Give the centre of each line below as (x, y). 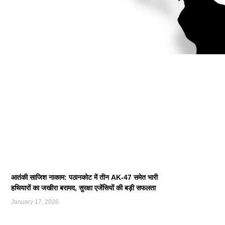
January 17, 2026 (35, 202)
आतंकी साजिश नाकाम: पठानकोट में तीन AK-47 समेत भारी (84, 177)
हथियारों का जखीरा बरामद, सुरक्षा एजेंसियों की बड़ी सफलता (83, 188)
